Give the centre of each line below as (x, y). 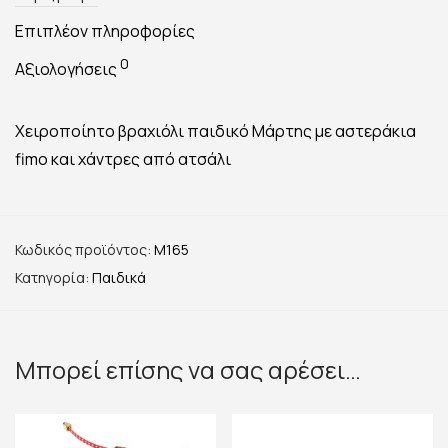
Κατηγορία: (53, 278)
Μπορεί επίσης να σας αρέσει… (188, 370)
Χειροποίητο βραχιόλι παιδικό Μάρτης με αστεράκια (215, 131)
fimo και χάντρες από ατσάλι (123, 159)
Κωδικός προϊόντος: (84, 250)
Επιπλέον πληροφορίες (105, 31)
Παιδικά (119, 278)
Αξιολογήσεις (67, 69)
